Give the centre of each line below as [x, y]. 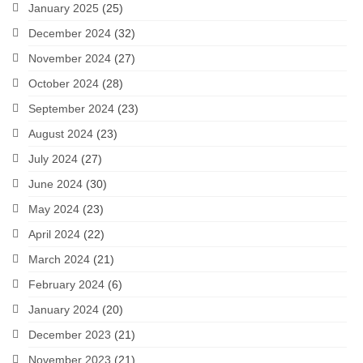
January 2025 [64, 8]
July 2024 [53, 159]
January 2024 [64, 310]
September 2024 [71, 109]
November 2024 [70, 58]
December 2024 [70, 33]
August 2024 [61, 134]
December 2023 [70, 335]
